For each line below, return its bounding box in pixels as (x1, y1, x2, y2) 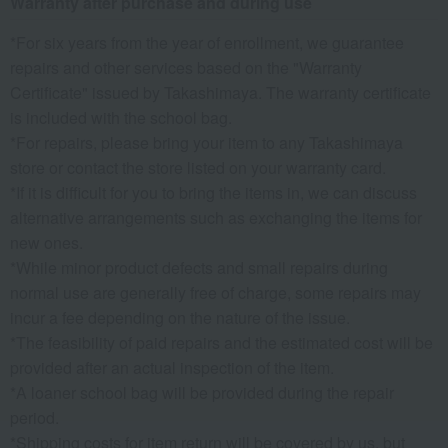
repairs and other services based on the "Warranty (10, 56, 362, 80)
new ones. (10, 231, 83, 255)
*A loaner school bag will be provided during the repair (10, 381, 394, 405)
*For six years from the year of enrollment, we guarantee (10, 31, 404, 55)
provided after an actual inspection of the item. (10, 356, 334, 380)
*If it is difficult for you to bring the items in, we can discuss (10, 181, 417, 205)
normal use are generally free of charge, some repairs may (10, 281, 421, 305)
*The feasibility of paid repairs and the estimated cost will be (10, 331, 433, 355)
